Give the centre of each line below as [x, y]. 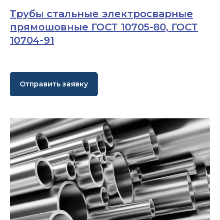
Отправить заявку [54, 84]
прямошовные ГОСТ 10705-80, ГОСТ [104, 27]
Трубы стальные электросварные [101, 14]
